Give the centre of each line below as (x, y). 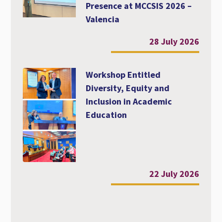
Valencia (102, 19)
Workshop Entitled (123, 75)
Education (106, 115)
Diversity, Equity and (127, 88)
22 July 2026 (174, 173)
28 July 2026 (174, 42)
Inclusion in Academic (129, 102)
